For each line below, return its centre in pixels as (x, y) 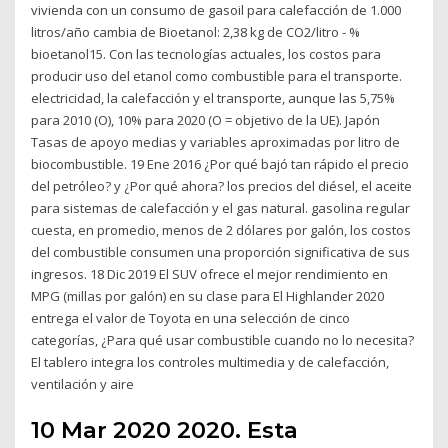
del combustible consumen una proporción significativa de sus (221, 252)
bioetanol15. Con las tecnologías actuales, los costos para (206, 54)
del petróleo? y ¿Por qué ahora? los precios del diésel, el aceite (222, 186)
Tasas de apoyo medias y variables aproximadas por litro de (216, 142)
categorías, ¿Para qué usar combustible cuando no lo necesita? (223, 340)
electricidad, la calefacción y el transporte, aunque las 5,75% (213, 98)
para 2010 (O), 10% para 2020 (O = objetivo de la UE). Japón (206, 120)
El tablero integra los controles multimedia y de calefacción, (210, 362)
